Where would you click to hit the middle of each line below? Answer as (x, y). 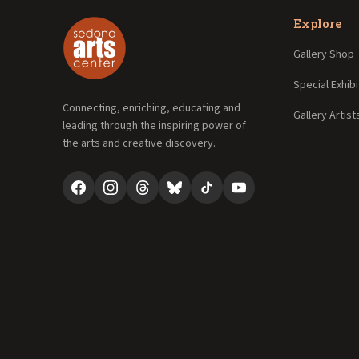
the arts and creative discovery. (139, 143)
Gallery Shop (323, 54)
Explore (317, 23)
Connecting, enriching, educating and (151, 108)
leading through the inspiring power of (154, 125)
